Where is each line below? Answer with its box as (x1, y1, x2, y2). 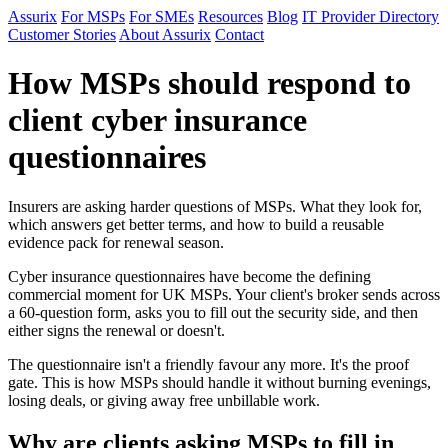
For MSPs (61, 8, 125, 25)
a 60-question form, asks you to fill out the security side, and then (8, 303, 418, 321)
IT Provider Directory (302, 8, 439, 25)
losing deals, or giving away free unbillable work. (8, 391, 320, 409)
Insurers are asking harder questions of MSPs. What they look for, (8, 197, 422, 215)
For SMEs (129, 8, 194, 25)
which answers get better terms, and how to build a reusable (8, 215, 384, 233)
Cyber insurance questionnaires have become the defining (8, 267, 371, 285)
